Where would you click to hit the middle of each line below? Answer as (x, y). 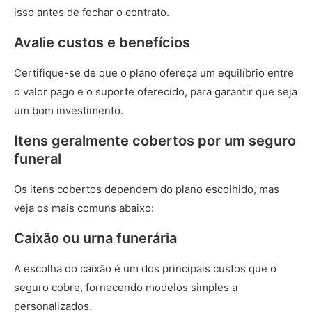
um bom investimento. (70, 110)
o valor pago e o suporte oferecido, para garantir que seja (156, 92)
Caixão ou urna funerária (97, 238)
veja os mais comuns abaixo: (85, 208)
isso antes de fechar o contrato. (93, 12)
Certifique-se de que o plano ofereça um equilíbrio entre (154, 73)
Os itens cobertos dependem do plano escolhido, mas (147, 189)
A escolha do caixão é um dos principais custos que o (145, 268)
